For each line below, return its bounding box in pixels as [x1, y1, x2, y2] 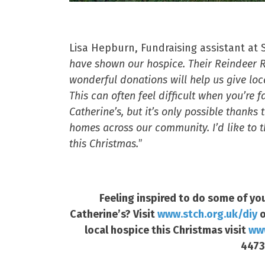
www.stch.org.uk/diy [157, 208, 257, 221]
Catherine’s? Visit [70, 208, 157, 221]
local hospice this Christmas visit [85, 224, 248, 237]
